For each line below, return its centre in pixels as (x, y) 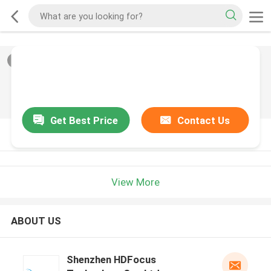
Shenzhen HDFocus (111, 260)
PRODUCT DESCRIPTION (69, 134)
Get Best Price (84, 120)
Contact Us (204, 120)
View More (135, 182)
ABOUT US (36, 221)
